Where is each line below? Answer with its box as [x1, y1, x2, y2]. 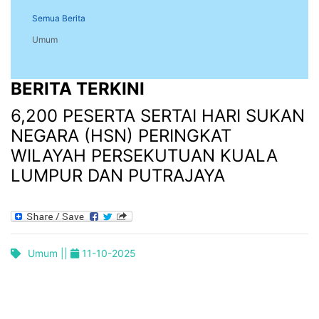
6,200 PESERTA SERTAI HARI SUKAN [11, 105, 305, 127]
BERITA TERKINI [11, 78, 145, 100]
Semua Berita [32, 13, 85, 24]
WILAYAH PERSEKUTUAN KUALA [11, 145, 278, 167]
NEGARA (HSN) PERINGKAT [11, 125, 231, 147]
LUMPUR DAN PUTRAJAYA [11, 165, 225, 187]
